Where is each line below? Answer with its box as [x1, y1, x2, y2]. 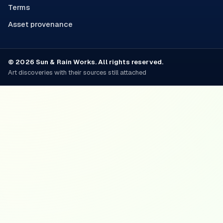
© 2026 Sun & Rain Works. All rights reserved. [8, 57, 164, 67]
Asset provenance [8, 19, 73, 29]
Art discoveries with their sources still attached [8, 68, 146, 77]
